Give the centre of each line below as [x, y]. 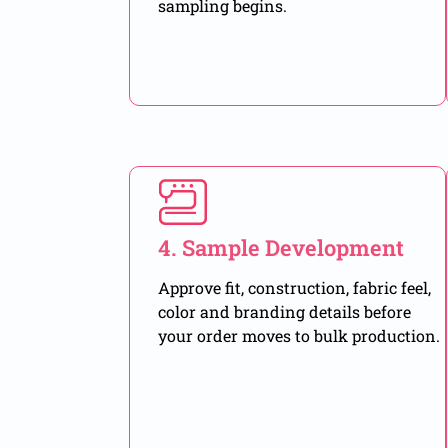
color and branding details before [284, 312]
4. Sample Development [280, 248]
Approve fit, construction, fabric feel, [294, 288]
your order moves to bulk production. [298, 336]
